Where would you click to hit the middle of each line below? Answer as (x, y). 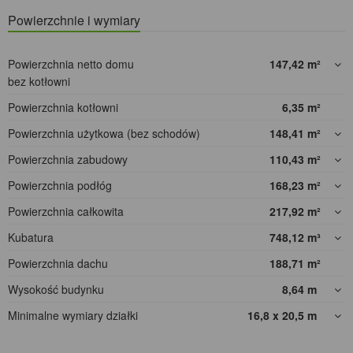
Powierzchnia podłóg (60, 186)
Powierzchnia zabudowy (68, 160)
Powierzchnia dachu (58, 264)
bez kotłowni (39, 82)
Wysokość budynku (56, 290)
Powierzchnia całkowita (66, 212)
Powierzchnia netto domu (71, 64)
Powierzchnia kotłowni (63, 108)
